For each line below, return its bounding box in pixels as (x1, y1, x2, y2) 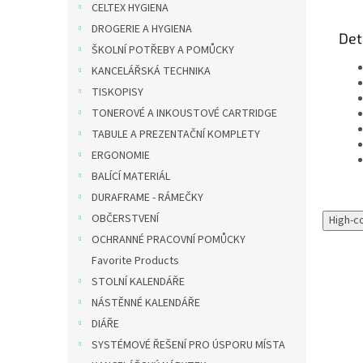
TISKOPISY (92, 84, 143, 100)
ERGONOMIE (92, 147, 150, 164)
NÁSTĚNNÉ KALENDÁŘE (92, 295, 200, 311)
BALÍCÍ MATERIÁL (92, 169, 170, 185)
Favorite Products (92, 253, 179, 269)
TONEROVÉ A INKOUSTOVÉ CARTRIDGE (92, 105, 277, 122)
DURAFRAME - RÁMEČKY (92, 190, 203, 206)
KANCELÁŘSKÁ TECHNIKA (92, 63, 211, 79)
